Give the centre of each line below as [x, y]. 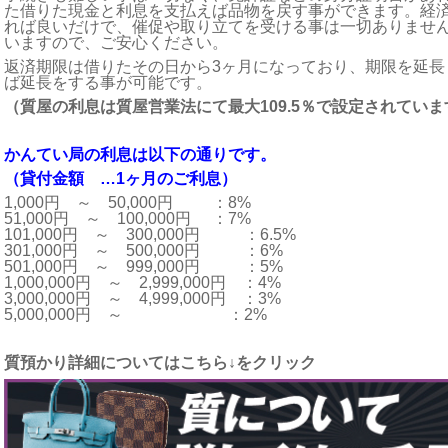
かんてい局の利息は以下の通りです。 [140, 154]
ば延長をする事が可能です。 [108, 82]
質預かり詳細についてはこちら [116, 362]
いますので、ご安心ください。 [116, 42]
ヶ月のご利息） [181, 178]
